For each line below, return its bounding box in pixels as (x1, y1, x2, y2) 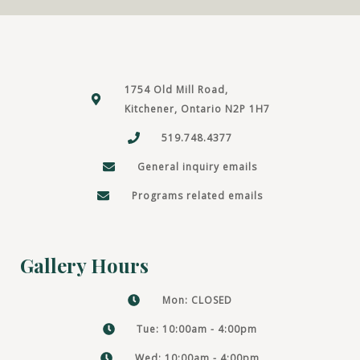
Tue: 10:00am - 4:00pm (137, 321, 258, 336)
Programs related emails (131, 188, 263, 202)
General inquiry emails (137, 159, 257, 174)
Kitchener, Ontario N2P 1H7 (124, 101, 270, 116)
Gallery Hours (20, 252, 149, 278)
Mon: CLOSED (162, 292, 232, 307)
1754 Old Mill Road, (124, 82, 228, 96)
